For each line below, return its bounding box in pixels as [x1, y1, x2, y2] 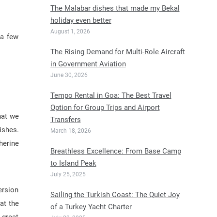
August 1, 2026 [50, 28, 90, 35]
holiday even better [50, 16, 111, 25]
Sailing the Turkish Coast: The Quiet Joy [50, 190, 180, 199]
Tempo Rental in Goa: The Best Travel [50, 91, 171, 100]
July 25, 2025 [50, 171, 86, 178]
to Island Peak [50, 159, 96, 168]
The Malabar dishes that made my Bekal [50, 4, 180, 13]
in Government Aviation [50, 60, 126, 68]
